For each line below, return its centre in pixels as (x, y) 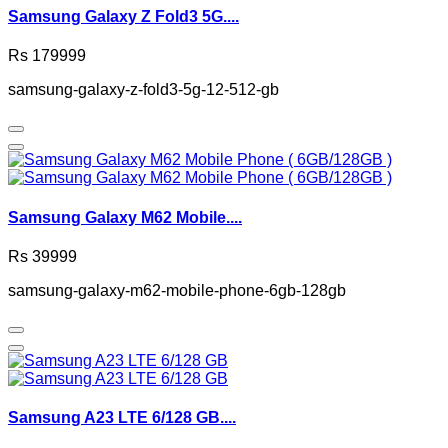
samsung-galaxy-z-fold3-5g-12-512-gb (143, 90)
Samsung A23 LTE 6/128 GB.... (122, 418)
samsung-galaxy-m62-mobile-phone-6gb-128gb (177, 290)
